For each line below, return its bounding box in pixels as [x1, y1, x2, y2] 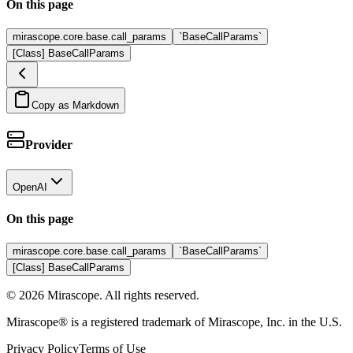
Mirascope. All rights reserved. [44, 288, 199, 303]
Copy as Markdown [32, 99, 119, 112]
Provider [25, 138, 72, 152]
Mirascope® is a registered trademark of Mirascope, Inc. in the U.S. [6, 315, 342, 329]
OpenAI [13, 180, 47, 193]
